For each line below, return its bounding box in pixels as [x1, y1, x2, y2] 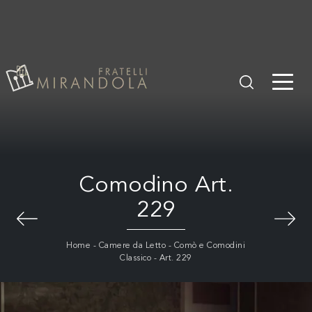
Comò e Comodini [173, 241, 246, 250]
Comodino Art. [78, 174, 234, 197]
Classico [120, 253, 152, 263]
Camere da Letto [98, 241, 166, 250]
